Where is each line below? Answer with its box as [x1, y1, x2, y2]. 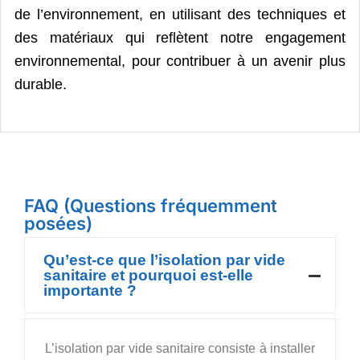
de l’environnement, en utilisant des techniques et [14, 6, 346, 22]
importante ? [43, 281, 137, 299]
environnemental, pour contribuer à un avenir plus [14, 52, 346, 69]
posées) [24, 212, 92, 234]
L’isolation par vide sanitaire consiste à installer [45, 341, 315, 355]
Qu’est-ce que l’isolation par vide [43, 251, 285, 268]
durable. [14, 76, 67, 92]
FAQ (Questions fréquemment [24, 194, 277, 216]
